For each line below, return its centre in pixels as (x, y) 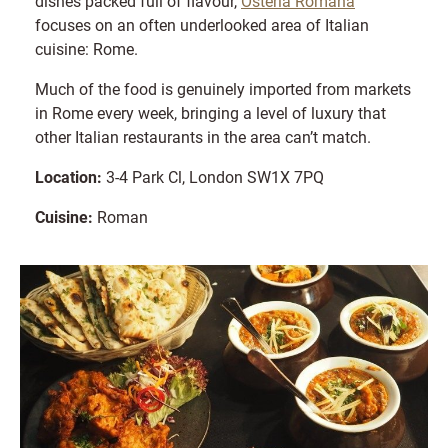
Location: (68, 176)
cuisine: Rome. (86, 48)
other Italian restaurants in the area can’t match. (203, 136)
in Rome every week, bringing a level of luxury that (210, 112)
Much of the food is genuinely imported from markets (223, 88)
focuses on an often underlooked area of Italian (202, 24)
